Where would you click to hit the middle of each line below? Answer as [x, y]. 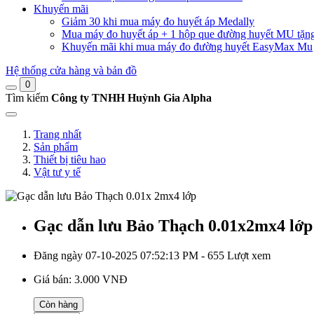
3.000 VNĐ [101, 279]
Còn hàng [59, 304]
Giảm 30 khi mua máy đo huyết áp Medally [158, 21]
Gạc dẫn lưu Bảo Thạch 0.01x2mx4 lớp [173, 225]
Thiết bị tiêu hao [70, 159]
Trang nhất [57, 134]
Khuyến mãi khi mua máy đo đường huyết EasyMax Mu [187, 47]
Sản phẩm [56, 147]
